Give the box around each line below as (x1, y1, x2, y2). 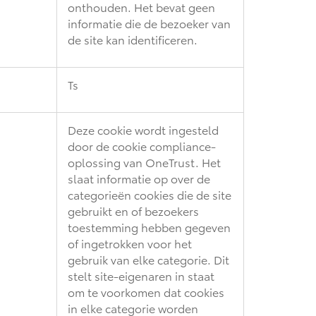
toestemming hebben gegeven (68, 218, 231, 235)
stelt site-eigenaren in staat (68, 267, 214, 284)
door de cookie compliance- (68, 137, 216, 154)
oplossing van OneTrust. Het (68, 153, 221, 170)
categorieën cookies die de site (68, 186, 231, 202)
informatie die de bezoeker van (68, 14, 231, 31)
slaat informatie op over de (68, 169, 210, 186)
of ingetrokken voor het (68, 234, 192, 251)
